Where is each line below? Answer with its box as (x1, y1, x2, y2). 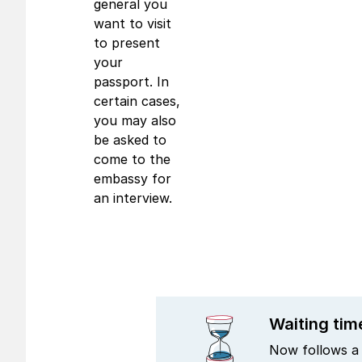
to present (94, 35, 160, 51)
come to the (94, 151, 170, 167)
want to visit (94, 15, 171, 32)
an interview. (94, 190, 172, 206)
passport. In (94, 74, 169, 90)
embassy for (94, 170, 171, 187)
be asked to (94, 132, 166, 148)
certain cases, (94, 93, 180, 109)
